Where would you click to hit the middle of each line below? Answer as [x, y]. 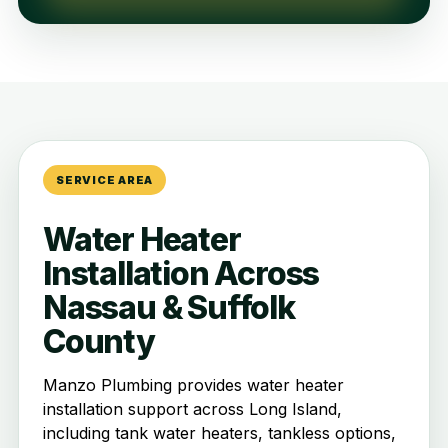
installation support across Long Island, [192, 409]
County [99, 342]
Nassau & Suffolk [169, 308]
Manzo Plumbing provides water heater [193, 385]
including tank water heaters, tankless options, [219, 433]
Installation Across [181, 274]
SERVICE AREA [105, 179]
